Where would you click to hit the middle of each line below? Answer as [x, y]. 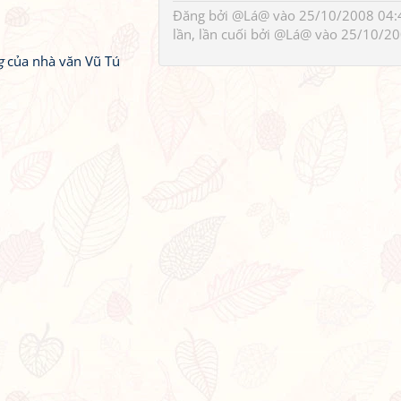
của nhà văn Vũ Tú [62, 61]
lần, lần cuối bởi [223, 34]
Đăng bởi [202, 15]
